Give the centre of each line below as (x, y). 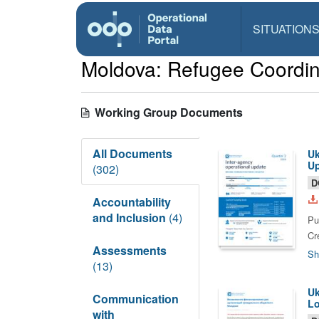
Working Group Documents (166, 112)
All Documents (132, 153)
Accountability (132, 202)
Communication (136, 299)
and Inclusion (131, 218)
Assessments (130, 250)
